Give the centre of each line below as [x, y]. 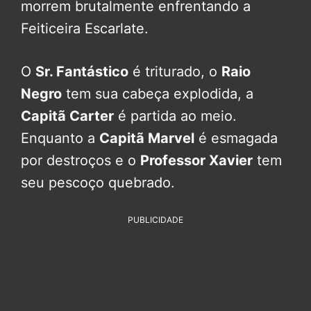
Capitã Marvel [147, 138]
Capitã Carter [67, 116]
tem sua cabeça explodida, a [158, 93]
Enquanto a [60, 138]
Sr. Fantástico [82, 71]
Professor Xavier [196, 160]
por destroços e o [81, 160]
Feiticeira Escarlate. [85, 28]
